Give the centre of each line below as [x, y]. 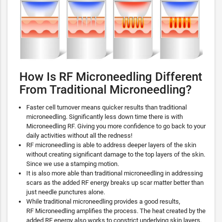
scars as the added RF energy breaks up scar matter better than [115, 183]
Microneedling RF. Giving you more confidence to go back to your [116, 126]
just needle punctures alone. [66, 192]
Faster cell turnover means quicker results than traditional [107, 108]
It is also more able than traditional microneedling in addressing [114, 173]
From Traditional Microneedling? [106, 90]
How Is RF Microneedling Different [111, 77]
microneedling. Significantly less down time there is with [105, 117]
